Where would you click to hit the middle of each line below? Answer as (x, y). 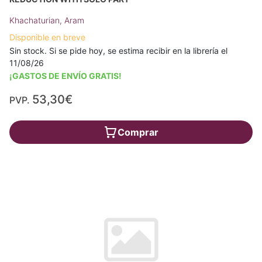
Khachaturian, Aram (47, 20)
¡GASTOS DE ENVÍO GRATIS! (65, 76)
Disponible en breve (47, 37)
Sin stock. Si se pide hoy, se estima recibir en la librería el (118, 51)
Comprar (138, 132)
